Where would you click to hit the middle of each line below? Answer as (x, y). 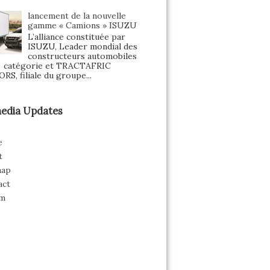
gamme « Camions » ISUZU (83, 26)
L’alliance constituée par (77, 37)
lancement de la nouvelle (77, 16)
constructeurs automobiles (83, 56)
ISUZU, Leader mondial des (83, 47)
